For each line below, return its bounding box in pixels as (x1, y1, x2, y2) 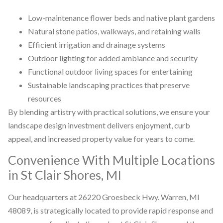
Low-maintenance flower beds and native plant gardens (28, 12, 215, 22)
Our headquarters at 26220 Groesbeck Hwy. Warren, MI (8, 192, 200, 202)
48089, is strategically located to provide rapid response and (8, 205, 213, 215)
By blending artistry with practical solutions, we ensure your (8, 107, 210, 116)
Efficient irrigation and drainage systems (28, 39, 165, 49)
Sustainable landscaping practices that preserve (28, 80, 190, 90)
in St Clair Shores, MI (8, 167, 121, 182)
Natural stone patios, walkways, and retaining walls (28, 26, 201, 36)
